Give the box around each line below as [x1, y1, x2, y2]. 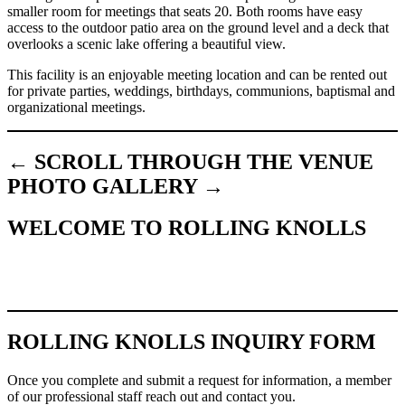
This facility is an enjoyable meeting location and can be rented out [7, 66, 387, 82]
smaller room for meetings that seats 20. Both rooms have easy [7, 3, 363, 19]
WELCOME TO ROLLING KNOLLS [7, 216, 366, 240]
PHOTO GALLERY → [7, 174, 224, 198]
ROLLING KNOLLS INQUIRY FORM [7, 330, 376, 354]
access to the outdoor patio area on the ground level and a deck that [7, 19, 389, 35]
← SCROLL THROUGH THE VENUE [7, 149, 373, 174]
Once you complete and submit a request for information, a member [7, 372, 391, 389]
